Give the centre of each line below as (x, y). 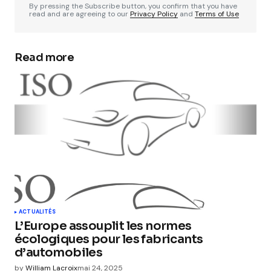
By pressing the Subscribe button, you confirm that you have (133, 6)
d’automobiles (59, 253)
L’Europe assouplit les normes (103, 226)
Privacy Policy (154, 14)
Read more (44, 57)
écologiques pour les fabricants (109, 239)
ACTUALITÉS (37, 212)
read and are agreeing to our (80, 14)
